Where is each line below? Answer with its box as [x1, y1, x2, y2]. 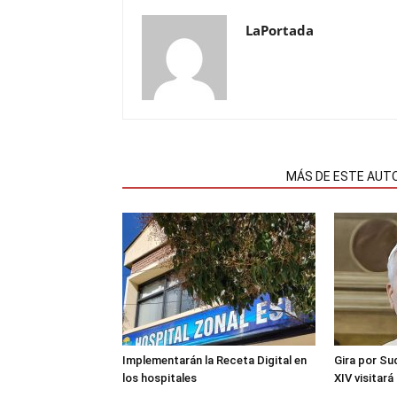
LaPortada [245, 21, 314, 39]
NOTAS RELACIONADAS [133, 169, 265, 183]
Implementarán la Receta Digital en [122, 354, 307, 367]
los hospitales [122, 371, 197, 385]
